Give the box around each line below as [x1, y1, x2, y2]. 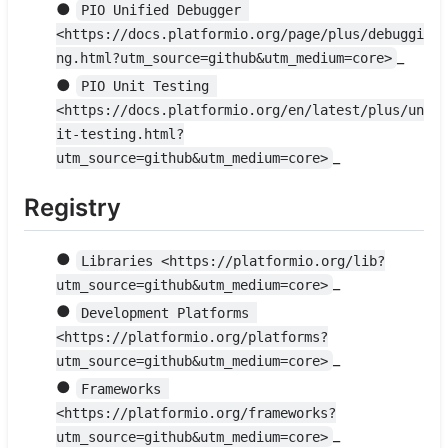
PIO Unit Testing [81, 78, 218, 95]
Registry [24, 193, 121, 223]
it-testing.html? [56, 126, 184, 143]
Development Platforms [81, 304, 258, 321]
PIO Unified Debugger [81, 2, 250, 19]
